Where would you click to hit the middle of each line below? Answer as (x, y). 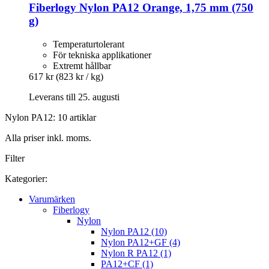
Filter (15, 158)
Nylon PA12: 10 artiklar (50, 117)
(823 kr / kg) (80, 77)
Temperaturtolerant (89, 44)
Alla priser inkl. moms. (48, 138)
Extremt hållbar (82, 66)
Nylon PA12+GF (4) (141, 242)
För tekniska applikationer (102, 55)
